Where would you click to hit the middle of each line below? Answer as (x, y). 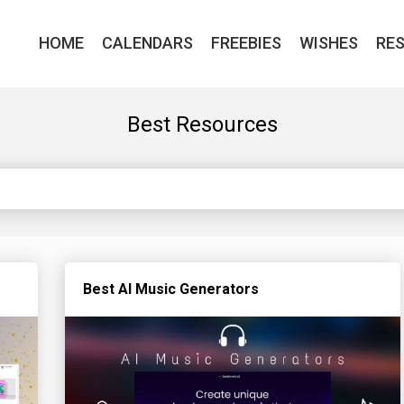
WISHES (329, 43)
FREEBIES (246, 43)
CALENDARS (147, 43)
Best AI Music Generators (170, 289)
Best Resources (202, 124)
